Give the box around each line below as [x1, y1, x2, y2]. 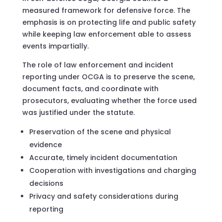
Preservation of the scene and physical [29, 126, 171, 137]
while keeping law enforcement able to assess [22, 29, 191, 39]
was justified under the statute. [22, 107, 135, 117]
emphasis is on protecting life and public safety [22, 17, 196, 27]
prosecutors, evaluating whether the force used [22, 95, 197, 106]
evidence [29, 139, 62, 150]
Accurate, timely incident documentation [29, 152, 177, 163]
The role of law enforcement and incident [22, 59, 173, 70]
